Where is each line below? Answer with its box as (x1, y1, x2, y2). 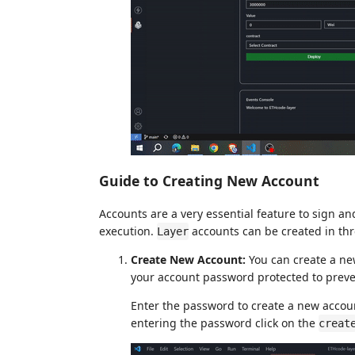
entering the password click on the (131, 315, 319, 330)
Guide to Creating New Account (99, 170, 319, 190)
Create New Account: (131, 252, 246, 267)
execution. (99, 223, 157, 239)
